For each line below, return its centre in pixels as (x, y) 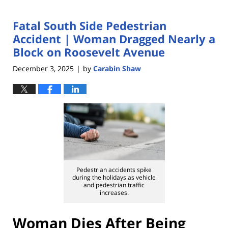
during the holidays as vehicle (114, 178)
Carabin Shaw (117, 68)
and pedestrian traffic (114, 185)
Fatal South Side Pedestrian (90, 26)
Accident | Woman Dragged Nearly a (114, 39)
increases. (114, 193)
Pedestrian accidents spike (114, 170)
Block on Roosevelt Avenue (89, 52)
